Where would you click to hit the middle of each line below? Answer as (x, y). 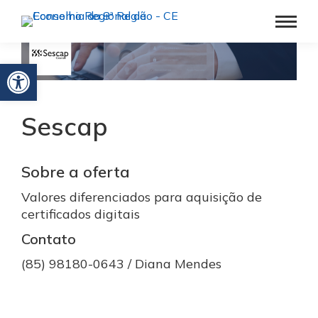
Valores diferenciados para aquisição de (142, 197)
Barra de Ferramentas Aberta (44, 70)
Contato (49, 239)
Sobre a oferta (76, 172)
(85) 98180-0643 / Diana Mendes (121, 264)
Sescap (65, 127)
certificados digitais (81, 214)
